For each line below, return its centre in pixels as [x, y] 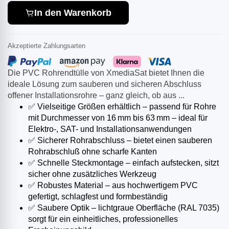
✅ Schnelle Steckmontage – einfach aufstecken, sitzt [123, 163]
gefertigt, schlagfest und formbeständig [98, 197]
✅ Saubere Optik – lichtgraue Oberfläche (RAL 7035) [124, 208]
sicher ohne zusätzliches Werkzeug [92, 174]
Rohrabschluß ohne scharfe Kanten [93, 152]
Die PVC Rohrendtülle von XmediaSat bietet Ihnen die [106, 73]
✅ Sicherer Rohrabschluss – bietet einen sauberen [120, 141]
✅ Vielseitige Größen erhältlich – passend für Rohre [122, 107]
